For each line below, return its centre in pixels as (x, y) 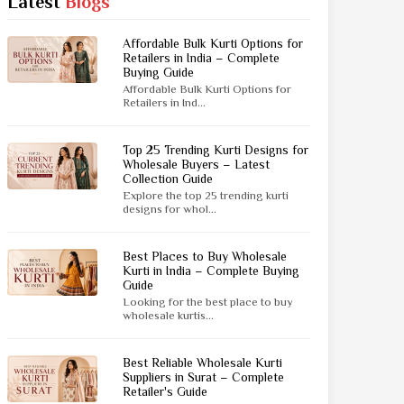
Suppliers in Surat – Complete (203, 377)
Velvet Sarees (135, 103)
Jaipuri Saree (133, 9)
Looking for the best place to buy (208, 302)
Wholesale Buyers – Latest (196, 164)
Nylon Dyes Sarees (149, 79)
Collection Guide (168, 179)
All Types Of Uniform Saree (174, 207)
